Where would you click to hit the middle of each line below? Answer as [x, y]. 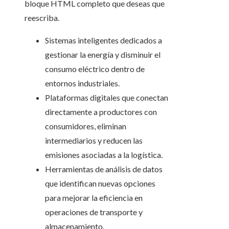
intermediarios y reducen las [94, 141]
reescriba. [42, 18]
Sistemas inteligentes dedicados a [104, 40]
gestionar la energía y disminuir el [103, 55]
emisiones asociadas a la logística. [104, 155]
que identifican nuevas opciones [100, 184]
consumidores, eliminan [86, 126]
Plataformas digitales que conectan [107, 98]
